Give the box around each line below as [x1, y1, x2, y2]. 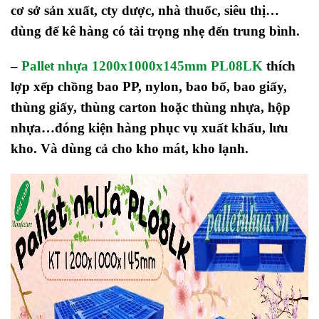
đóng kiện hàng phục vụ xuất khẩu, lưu [55, 120, 288, 136]
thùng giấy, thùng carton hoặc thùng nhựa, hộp [11, 100, 291, 115]
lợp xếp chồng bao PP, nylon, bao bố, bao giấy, [11, 79, 287, 95]
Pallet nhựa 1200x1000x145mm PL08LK [21, 58, 263, 74]
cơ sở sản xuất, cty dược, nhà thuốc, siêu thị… [11, 2, 279, 18]
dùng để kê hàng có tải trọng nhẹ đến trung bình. [11, 23, 300, 38]
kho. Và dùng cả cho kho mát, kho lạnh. [11, 141, 249, 157]
